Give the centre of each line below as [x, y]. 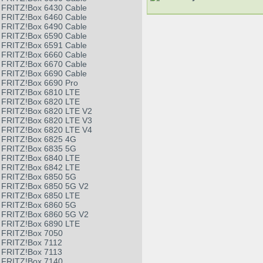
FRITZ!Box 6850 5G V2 [45, 186]
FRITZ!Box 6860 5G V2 [45, 215]
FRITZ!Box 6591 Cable [44, 45]
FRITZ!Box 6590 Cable [44, 36]
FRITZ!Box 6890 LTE [41, 224]
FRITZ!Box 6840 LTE [41, 158]
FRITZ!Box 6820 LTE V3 [47, 121]
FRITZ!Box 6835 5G [39, 149]
